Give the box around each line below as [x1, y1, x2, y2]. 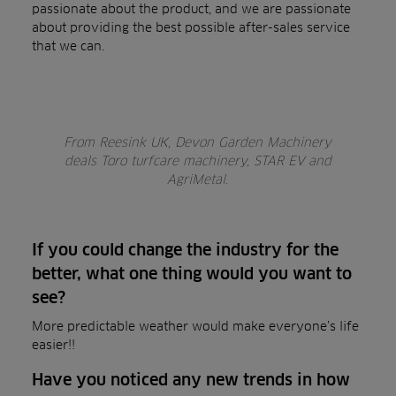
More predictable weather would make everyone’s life [32, 318, 359, 333]
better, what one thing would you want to [32, 264, 352, 283]
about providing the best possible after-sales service [32, 19, 350, 34]
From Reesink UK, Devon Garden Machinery [64, 134, 332, 149]
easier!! [32, 337, 75, 352]
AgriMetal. [167, 171, 229, 187]
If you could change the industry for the [32, 240, 339, 259]
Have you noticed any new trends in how [32, 370, 350, 389]
